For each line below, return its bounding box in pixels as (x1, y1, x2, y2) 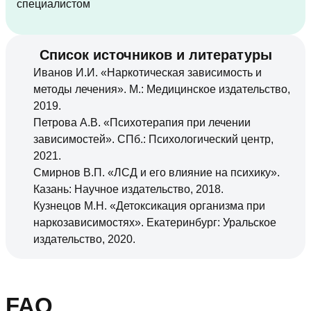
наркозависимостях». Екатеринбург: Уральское (33, 216, 276, 228)
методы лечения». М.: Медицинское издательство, (33, 83, 290, 95)
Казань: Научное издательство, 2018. (33, 183, 224, 195)
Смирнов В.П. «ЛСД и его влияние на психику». (33, 166, 280, 178)
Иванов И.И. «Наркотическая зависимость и (33, 66, 262, 78)
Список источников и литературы (39, 47, 272, 62)
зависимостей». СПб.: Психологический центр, (33, 133, 274, 145)
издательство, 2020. (33, 233, 135, 245)
